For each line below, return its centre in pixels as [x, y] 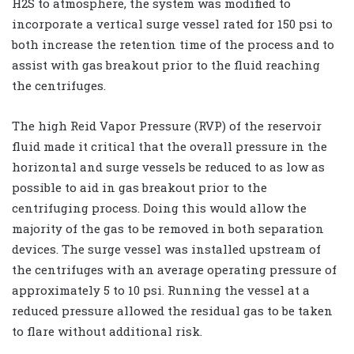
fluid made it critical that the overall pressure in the [169, 146]
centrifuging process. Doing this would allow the [159, 207]
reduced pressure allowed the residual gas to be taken [172, 310]
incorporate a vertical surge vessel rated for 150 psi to [172, 23]
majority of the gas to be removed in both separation [168, 228]
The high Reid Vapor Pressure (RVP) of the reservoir [167, 125]
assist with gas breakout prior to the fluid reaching [166, 64]
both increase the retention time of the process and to [173, 44]
